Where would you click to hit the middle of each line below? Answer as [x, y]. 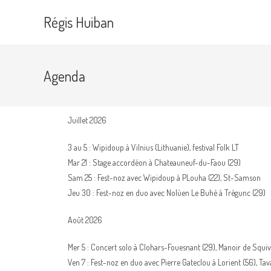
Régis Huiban [79, 22]
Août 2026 [85, 220]
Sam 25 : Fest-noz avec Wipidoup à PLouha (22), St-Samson [164, 178]
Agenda [64, 76]
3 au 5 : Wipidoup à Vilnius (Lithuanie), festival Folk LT [153, 147]
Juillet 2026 [87, 120]
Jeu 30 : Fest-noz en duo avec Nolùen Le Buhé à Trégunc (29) [167, 193]
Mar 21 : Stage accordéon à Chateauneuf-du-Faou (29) [154, 162]
